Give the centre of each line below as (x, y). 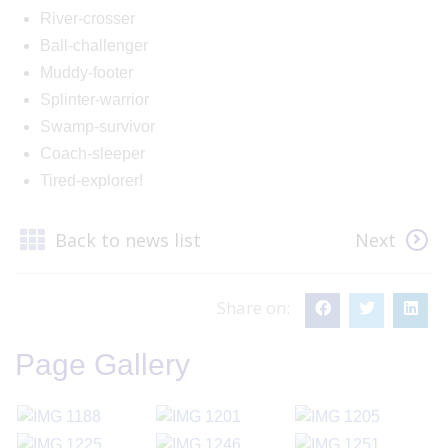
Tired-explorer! (91, 180)
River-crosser (87, 18)
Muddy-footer (86, 72)
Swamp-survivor (97, 126)
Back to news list (128, 239)
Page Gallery (102, 365)
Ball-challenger (94, 45)
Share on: (253, 308)
